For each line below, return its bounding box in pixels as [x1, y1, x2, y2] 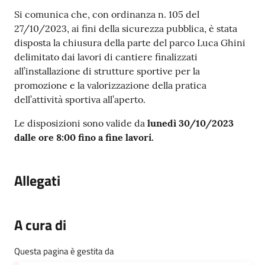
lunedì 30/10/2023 [147, 117, 234, 130]
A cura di [14, 214, 66, 236]
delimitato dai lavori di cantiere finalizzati [14, 51, 198, 63]
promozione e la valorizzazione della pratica [14, 79, 206, 92]
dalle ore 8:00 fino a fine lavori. [14, 131, 154, 144]
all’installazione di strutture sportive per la [14, 65, 200, 77]
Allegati [14, 170, 60, 192]
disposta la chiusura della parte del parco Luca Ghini [14, 37, 245, 49]
